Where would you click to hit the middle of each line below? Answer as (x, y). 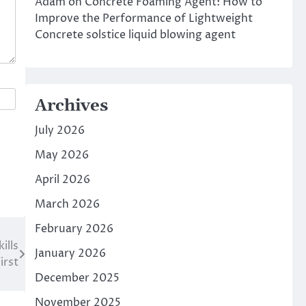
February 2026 (74, 229)
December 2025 (77, 278)
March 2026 (67, 204)
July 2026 (59, 130)
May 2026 (61, 155)
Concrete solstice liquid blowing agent (135, 35)
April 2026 (62, 180)
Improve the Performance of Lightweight (143, 18)
